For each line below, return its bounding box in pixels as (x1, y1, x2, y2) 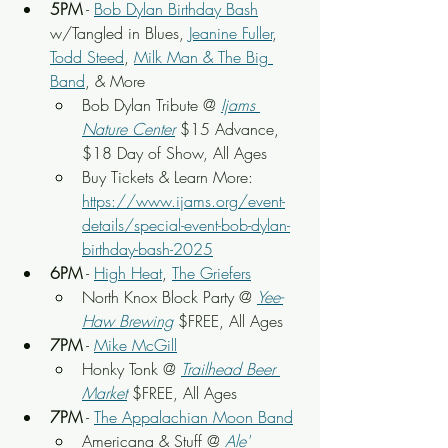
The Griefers (172, 262, 251, 284)
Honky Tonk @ (82, 358, 181, 380)
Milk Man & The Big (134, 46, 273, 68)
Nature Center (82, 118, 175, 140)
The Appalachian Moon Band (94, 406, 293, 428)
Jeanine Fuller (189, 22, 272, 44)
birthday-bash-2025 (82, 238, 213, 260)
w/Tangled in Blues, (50, 22, 189, 44)
